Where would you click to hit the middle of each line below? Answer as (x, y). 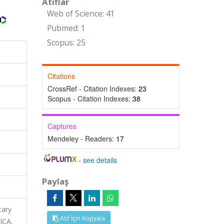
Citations (61, 76)
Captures (62, 126)
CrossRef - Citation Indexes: (93, 88)
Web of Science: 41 (81, 14)
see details (100, 160)
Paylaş (55, 181)
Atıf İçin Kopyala (81, 218)
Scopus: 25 (66, 43)
